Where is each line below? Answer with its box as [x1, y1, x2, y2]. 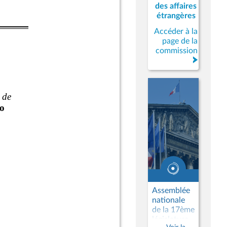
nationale [152, 196, 185, 204]
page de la [162, 37, 198, 45]
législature [152, 215, 188, 223]
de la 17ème [152, 206, 195, 214]
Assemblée [152, 186, 190, 195]
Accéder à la [154, 27, 198, 35]
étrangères [156, 12, 196, 20]
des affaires [155, 2, 197, 10]
